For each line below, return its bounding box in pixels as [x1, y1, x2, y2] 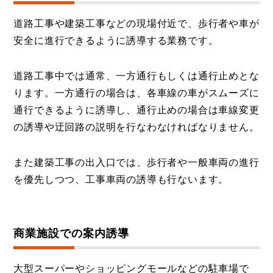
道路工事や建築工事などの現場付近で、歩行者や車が [13, 18, 260, 29]
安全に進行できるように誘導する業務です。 [13, 35, 219, 46]
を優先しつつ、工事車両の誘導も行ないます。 [13, 174, 229, 185]
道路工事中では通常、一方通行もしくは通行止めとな [13, 70, 260, 81]
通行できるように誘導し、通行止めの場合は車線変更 [13, 104, 260, 115]
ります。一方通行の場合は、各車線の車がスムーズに [13, 87, 260, 98]
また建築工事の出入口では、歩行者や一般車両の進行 [13, 157, 260, 168]
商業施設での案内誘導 [13, 227, 129, 239]
